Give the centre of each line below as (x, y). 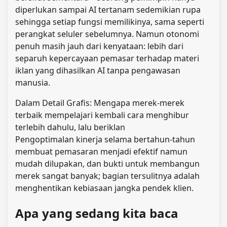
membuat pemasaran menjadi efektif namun (101, 152)
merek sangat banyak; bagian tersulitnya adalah (107, 176)
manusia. (33, 83)
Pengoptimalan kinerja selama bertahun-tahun (105, 140)
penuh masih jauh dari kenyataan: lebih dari (99, 46)
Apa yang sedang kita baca (97, 213)
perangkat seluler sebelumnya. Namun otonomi (107, 34)
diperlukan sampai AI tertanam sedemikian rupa (108, 10)
